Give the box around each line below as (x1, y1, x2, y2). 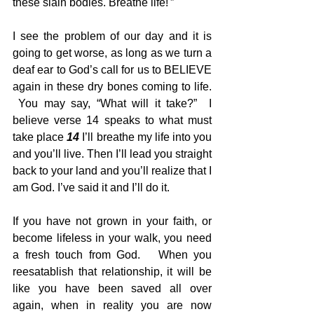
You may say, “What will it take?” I (13, 97, 212, 109)
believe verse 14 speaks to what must (13, 114, 212, 126)
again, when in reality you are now (13, 299, 212, 311)
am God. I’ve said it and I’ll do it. (13, 181, 172, 193)
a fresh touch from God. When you (13, 248, 212, 261)
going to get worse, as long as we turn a (13, 46, 212, 59)
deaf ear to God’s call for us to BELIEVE (13, 63, 212, 76)
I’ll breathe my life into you (79, 130, 212, 143)
